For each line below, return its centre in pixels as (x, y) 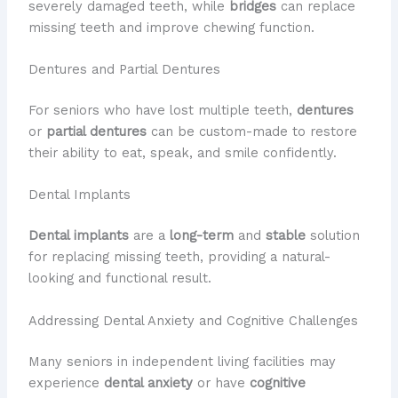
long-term (201, 236)
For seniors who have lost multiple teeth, (162, 111)
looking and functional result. (119, 279)
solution (332, 236)
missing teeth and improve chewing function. (171, 27)
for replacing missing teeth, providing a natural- (179, 257)
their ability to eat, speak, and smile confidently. (182, 153)
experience (66, 382)
